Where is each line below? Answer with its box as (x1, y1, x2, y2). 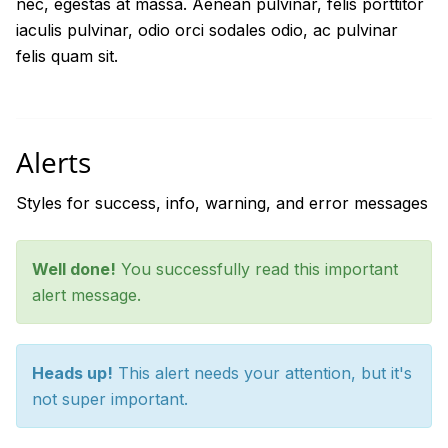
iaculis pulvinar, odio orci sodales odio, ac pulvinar (16, 20, 398, 40)
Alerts (16, 143, 91, 181)
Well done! (32, 259, 116, 279)
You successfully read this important (116, 259, 398, 279)
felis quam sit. (16, 46, 118, 66)
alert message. (32, 285, 141, 305)
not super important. (32, 389, 188, 409)
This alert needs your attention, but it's (113, 363, 412, 383)
